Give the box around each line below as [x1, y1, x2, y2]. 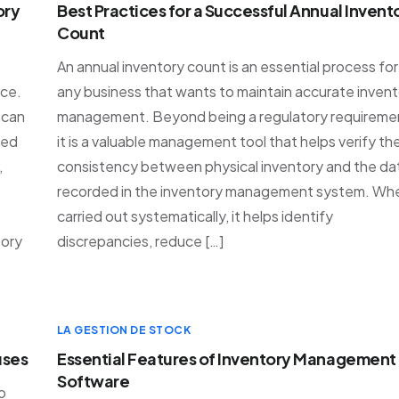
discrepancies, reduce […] [57, 232, 224, 250]
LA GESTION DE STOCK [57, 323, 191, 337]
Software [57, 370, 130, 391]
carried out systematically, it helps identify [57, 207, 333, 225]
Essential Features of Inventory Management [57, 348, 396, 369]
